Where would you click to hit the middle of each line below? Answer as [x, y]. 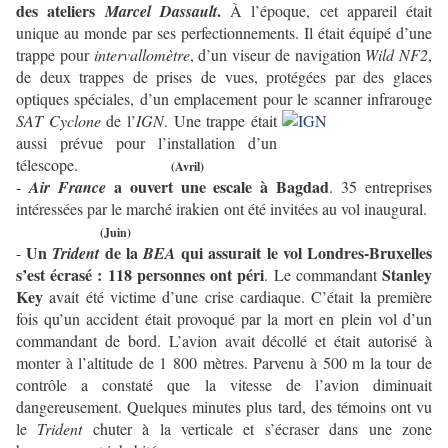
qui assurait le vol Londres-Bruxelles [304, 253]
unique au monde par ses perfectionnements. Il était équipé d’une [224, 33]
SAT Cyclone [58, 121]
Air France [67, 187]
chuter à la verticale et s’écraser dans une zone [257, 429]
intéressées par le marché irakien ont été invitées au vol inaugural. [221, 209]
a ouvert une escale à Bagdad [217, 187]
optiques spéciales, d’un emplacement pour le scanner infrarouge [224, 99]
